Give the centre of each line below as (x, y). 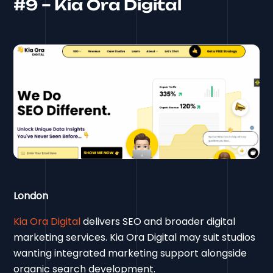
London (31, 196)
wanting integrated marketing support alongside (130, 253)
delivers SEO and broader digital (158, 221)
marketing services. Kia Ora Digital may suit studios (135, 237)
